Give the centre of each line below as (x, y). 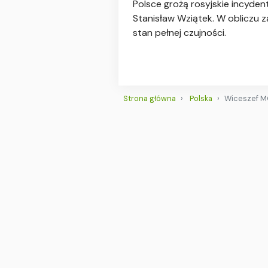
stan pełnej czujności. (179, 32)
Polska (201, 98)
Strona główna (150, 98)
